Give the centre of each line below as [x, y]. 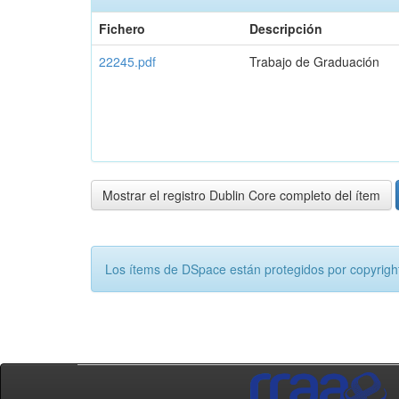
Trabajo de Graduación [314, 61]
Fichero [122, 28]
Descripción [286, 28]
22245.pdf [127, 61]
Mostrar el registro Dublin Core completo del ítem [241, 195]
